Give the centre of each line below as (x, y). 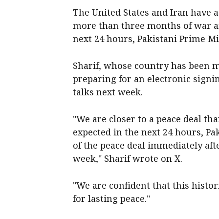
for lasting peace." (112, 198)
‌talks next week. (108, 92)
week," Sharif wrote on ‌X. (128, 158)
